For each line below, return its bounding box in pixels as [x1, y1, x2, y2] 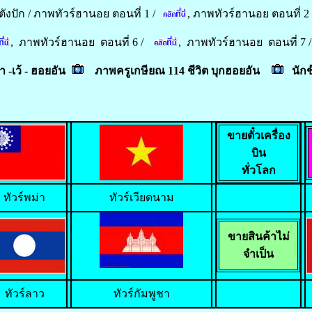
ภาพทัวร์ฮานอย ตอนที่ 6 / [19, 36, 143, 49]
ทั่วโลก [241, 164, 276, 176]
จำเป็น [243, 248, 274, 260]
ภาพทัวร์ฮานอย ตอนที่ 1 [33, 8, 150, 20]
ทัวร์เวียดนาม [109, 192, 174, 203]
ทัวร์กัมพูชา [113, 288, 170, 299]
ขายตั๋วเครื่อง [226, 130, 290, 141]
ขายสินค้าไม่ [227, 231, 290, 242]
